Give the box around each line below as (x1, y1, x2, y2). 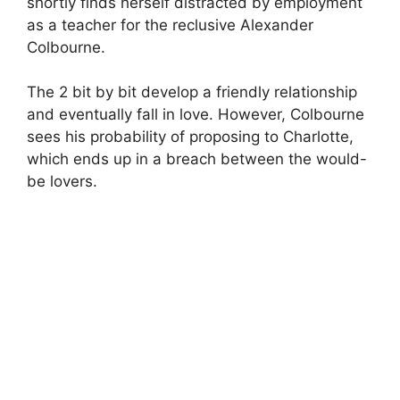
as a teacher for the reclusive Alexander (27, 15, 313, 34)
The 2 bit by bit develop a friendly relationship (27, 83, 357, 102)
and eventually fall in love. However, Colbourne (27, 105, 364, 124)
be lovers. (27, 172, 97, 191)
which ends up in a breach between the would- (27, 150, 367, 169)
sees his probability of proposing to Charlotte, (27, 128, 354, 146)
